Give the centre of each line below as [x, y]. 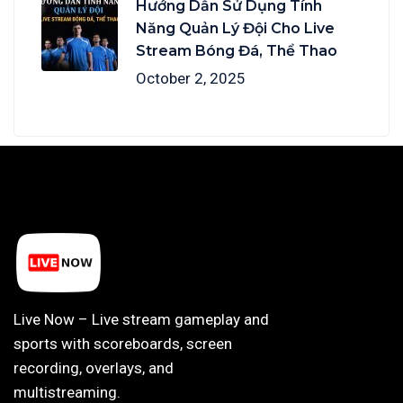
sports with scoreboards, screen [123, 344]
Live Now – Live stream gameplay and [141, 320]
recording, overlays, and [94, 368]
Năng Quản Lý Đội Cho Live [235, 29]
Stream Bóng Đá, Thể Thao [237, 51]
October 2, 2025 [191, 79]
